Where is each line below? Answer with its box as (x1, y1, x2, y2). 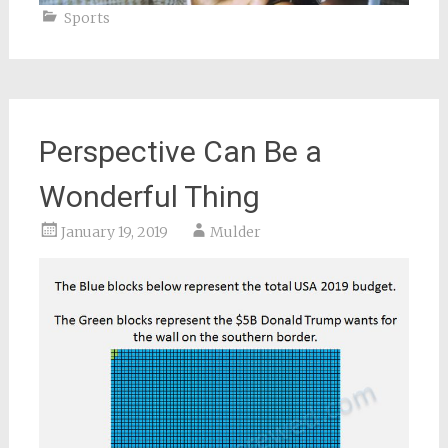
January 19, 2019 (60, 223, 168, 242)
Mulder (209, 223, 261, 242)
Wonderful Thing (38, 179, 260, 215)
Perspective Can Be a (38, 134, 322, 170)
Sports (63, 9, 110, 28)
